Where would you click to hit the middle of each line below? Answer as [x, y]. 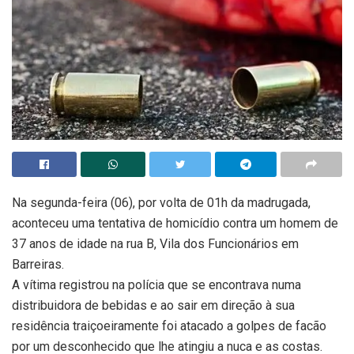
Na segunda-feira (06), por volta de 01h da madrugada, [161, 203]
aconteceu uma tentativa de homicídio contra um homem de [175, 224]
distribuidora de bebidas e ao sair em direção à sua [153, 306]
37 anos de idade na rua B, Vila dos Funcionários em [155, 244]
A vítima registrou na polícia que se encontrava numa [156, 285]
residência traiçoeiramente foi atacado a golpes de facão [169, 326]
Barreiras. [38, 265]
